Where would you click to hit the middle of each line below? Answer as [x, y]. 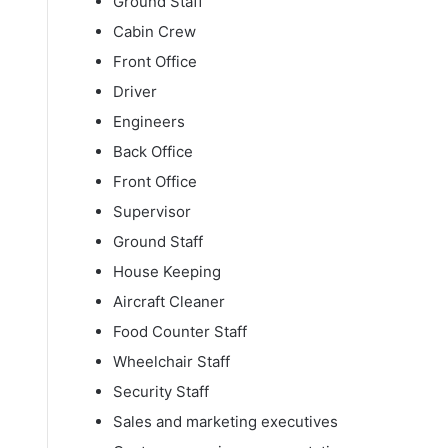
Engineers [149, 121]
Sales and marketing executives [225, 421]
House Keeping [167, 271]
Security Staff [161, 391]
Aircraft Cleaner [169, 301]
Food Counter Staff [180, 331]
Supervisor [152, 211]
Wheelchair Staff [171, 361]
